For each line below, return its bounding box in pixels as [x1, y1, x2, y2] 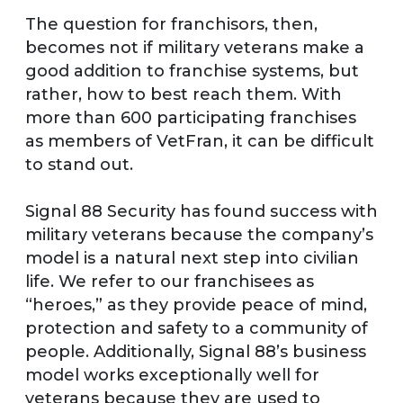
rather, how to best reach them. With [25, 84, 342, 104]
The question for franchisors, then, [25, 13, 318, 34]
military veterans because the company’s [25, 224, 373, 245]
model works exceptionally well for [25, 364, 319, 385]
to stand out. [25, 154, 138, 175]
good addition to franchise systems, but [25, 60, 359, 81]
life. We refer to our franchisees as [25, 271, 314, 291]
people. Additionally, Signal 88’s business [25, 341, 366, 362]
